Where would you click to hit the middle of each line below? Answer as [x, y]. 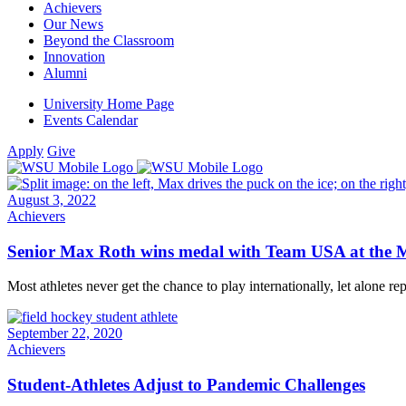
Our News [73, 24]
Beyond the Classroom [109, 40]
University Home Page [109, 104]
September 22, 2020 [65, 333]
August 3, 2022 [52, 200]
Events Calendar [91, 120]
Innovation [74, 57]
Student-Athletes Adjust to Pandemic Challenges [186, 385]
